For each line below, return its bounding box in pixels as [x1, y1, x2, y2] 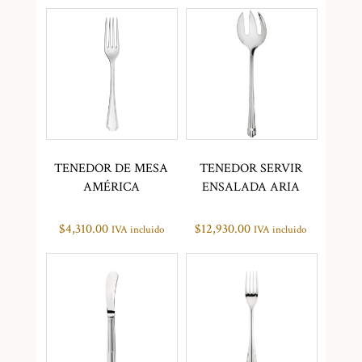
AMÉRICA [82, 178, 140, 196]
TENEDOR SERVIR [199, 159, 302, 177]
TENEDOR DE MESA [54, 159, 169, 177]
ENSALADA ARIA [201, 178, 300, 196]
